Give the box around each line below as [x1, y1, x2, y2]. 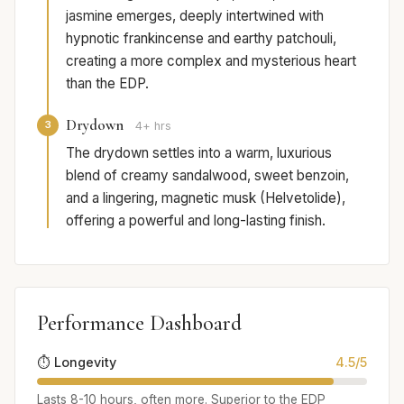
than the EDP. [66, 74, 149, 92]
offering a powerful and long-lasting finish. [66, 211, 326, 229]
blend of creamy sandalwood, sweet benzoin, [66, 166, 349, 184]
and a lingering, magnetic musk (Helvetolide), [66, 188, 345, 207]
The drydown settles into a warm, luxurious [66, 143, 332, 161]
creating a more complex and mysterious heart [66, 51, 356, 69]
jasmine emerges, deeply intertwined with [66, 6, 324, 24]
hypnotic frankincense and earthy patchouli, [66, 29, 336, 47]
